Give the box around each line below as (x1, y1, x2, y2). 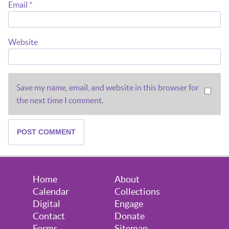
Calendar (33, 186, 69, 197)
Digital (33, 198, 60, 210)
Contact (33, 211, 65, 222)
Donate (114, 211, 145, 222)
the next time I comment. (16, 95, 103, 105)
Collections (114, 186, 160, 197)
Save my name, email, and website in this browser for (16, 82, 199, 92)
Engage (114, 198, 143, 210)
